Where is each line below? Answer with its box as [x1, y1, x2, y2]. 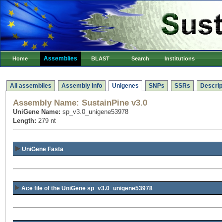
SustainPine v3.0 [79, 98, 147, 108]
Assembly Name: [13, 98, 79, 108]
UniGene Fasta [22, 146, 63, 153]
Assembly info [61, 82, 102, 89]
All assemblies [10, 82, 52, 89]
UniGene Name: [13, 108, 62, 115]
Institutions [165, 55, 195, 61]
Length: [13, 117, 36, 124]
